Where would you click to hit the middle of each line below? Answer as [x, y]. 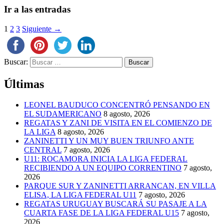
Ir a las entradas [37, 9]
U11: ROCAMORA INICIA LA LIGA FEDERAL [106, 159]
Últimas [24, 84]
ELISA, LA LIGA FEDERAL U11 [80, 195]
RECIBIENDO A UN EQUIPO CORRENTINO [103, 168]
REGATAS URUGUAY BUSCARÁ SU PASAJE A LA [115, 204]
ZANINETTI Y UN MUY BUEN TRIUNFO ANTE [109, 141]
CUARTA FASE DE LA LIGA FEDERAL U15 [101, 213]
